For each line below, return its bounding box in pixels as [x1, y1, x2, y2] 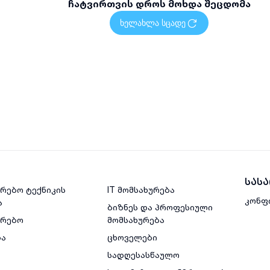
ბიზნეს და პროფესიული [107, 202, 213, 213]
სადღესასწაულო [107, 250, 180, 260]
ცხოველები [107, 232, 157, 243]
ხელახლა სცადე [120, 18, 186, 28]
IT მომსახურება [107, 184, 175, 195]
